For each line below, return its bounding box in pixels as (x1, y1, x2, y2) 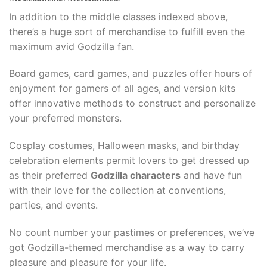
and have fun (181, 169, 242, 182)
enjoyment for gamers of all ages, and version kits (9, 82, 235, 95)
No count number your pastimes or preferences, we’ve (9, 226, 254, 238)
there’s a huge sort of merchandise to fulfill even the (9, 25, 245, 38)
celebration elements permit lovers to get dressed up (9, 154, 249, 167)
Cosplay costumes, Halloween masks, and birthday (9, 139, 240, 152)
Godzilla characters (91, 169, 181, 182)
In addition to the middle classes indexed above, (9, 10, 228, 23)
